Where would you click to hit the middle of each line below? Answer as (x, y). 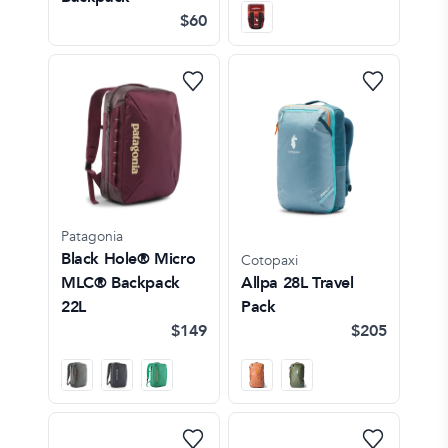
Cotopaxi (269, 260)
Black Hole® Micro (128, 258)
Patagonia (92, 236)
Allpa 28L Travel (297, 282)
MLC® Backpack (120, 282)
